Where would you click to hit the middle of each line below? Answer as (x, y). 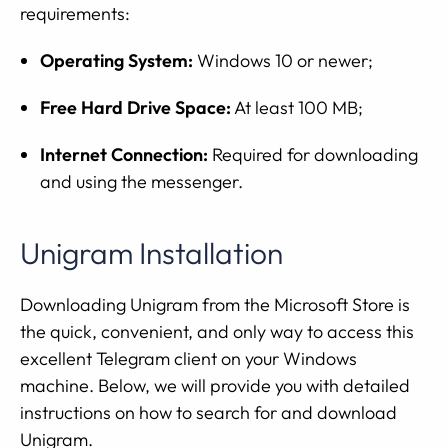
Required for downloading (313, 154)
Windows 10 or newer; (283, 60)
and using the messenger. (141, 181)
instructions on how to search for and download (208, 412)
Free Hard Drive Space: (135, 107)
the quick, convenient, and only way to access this (217, 331)
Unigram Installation (151, 253)
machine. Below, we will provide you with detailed (215, 385)
